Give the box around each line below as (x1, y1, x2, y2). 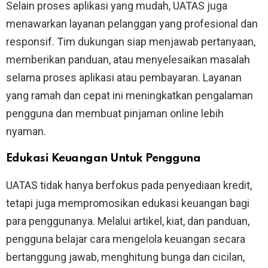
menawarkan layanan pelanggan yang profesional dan (6, 17, 258, 31)
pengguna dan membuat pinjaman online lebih (6, 107, 224, 120)
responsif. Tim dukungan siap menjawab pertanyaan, (6, 35, 255, 48)
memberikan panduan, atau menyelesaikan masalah (6, 53, 250, 66)
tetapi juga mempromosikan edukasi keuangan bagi (6, 197, 249, 210)
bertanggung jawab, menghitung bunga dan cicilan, (6, 251, 245, 264)
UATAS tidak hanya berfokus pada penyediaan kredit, (6, 179, 252, 192)
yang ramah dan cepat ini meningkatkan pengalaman (6, 89, 253, 102)
